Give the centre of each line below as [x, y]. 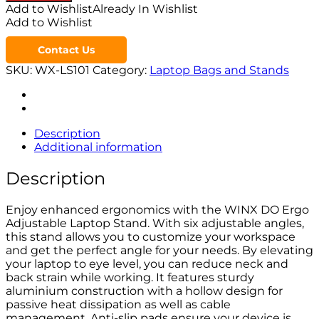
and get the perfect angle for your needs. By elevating [159, 251]
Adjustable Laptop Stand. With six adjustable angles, [155, 224]
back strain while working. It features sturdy [130, 278]
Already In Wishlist [145, 9]
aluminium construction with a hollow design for [144, 291]
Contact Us [66, 50]
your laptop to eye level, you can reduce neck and [147, 264]
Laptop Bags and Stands [219, 70]
